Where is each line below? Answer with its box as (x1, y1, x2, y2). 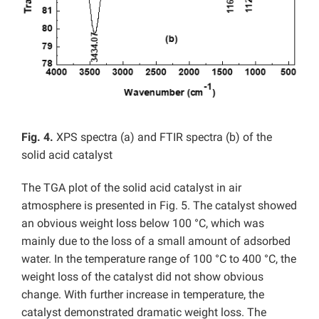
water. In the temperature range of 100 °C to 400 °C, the (21, 251, 296, 266)
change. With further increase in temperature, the (21, 287, 264, 301)
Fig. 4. (21, 130, 56, 144)
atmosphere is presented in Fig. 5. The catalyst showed (21, 198, 297, 212)
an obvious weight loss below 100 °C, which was (21, 216, 264, 230)
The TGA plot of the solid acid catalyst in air (21, 180, 241, 194)
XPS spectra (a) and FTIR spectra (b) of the (56, 130, 272, 144)
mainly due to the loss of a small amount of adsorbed (21, 234, 291, 248)
